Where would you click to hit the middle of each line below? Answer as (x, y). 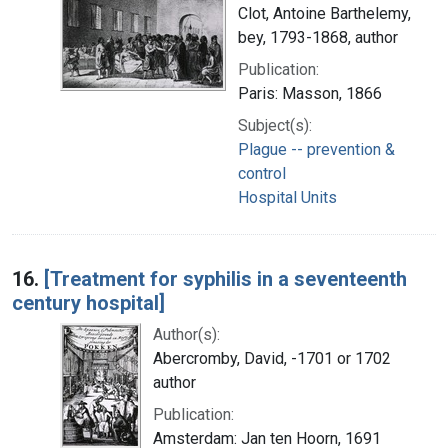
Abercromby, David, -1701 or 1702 (272, 358)
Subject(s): (275, 125)
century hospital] (88, 302)
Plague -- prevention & (316, 149)
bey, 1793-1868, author (318, 37)
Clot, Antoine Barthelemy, (324, 13)
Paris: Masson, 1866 (310, 93)
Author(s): (186, 334)
